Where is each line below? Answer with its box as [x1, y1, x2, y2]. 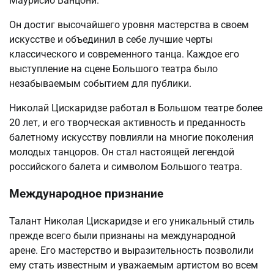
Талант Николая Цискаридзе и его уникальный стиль [9, 215, 254, 228]
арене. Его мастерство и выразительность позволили [9, 245, 254, 257]
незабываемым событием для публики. [9, 77, 191, 89]
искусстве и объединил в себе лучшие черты [9, 33, 213, 45]
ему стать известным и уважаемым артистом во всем [9, 259, 258, 272]
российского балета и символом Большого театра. [9, 160, 242, 172]
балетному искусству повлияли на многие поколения [9, 131, 254, 143]
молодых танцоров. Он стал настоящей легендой [9, 146, 234, 158]
